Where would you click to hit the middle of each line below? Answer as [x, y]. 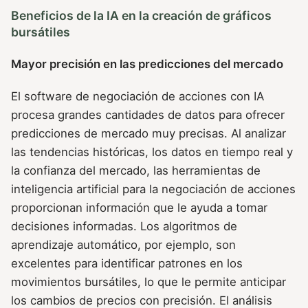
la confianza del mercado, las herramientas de [136, 170]
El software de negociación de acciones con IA [137, 96]
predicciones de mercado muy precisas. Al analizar [148, 133]
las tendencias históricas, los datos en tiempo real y [152, 152]
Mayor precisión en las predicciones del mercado [147, 64]
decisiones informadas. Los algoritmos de [124, 226]
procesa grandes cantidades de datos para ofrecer [148, 114]
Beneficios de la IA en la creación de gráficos [141, 16]
